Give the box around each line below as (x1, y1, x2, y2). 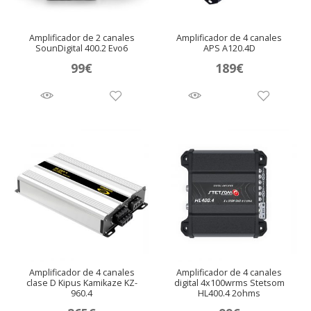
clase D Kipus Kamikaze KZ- (26, 277, 137, 289)
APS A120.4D (203, 42, 255, 55)
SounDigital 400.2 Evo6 (35, 42, 128, 55)
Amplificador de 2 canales (28, 32, 135, 44)
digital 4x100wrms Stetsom (174, 277, 285, 289)
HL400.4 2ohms (198, 287, 261, 300)
